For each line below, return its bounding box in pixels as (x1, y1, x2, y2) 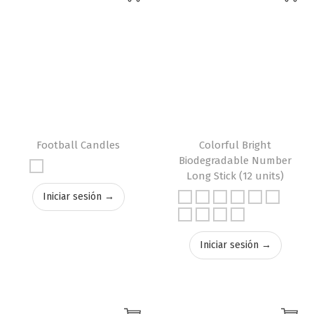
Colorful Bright (199, 138, 272, 151)
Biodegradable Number (179, 153, 292, 167)
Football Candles (36, 138, 121, 151)
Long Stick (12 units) (186, 169, 285, 182)
